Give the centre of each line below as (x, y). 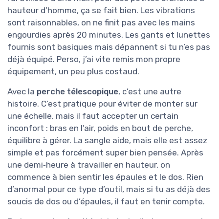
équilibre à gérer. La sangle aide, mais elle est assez (107, 141)
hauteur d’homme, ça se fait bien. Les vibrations (101, 11)
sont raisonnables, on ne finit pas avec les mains (101, 23)
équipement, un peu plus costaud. (73, 72)
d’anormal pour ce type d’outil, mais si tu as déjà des (109, 189)
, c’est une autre (150, 92)
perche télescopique (77, 92)
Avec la (22, 92)
